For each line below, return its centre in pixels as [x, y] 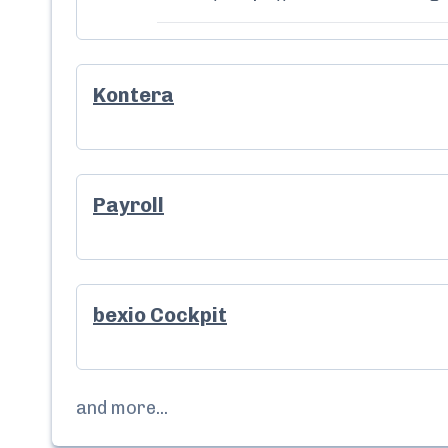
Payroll [128, 205]
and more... [122, 408]
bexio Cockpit [160, 315]
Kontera [133, 95]
